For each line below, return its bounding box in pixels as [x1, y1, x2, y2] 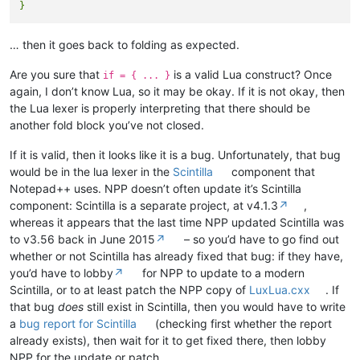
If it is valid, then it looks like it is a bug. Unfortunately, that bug [10, 147, 341, 162]
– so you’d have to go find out [181, 231, 340, 246]
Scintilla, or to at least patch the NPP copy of [10, 282, 249, 297]
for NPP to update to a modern [139, 265, 305, 280]
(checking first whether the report [152, 316, 333, 330]
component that [228, 164, 316, 178]
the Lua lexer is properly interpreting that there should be [10, 100, 310, 115]
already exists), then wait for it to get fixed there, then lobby [10, 333, 326, 347]
